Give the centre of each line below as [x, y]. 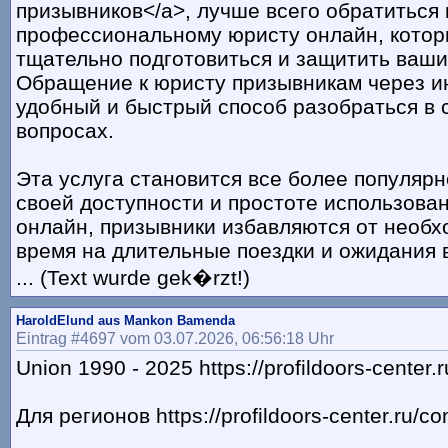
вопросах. [71, 131]
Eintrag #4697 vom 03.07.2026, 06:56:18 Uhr [175, 338]
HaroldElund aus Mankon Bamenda [125, 321]
